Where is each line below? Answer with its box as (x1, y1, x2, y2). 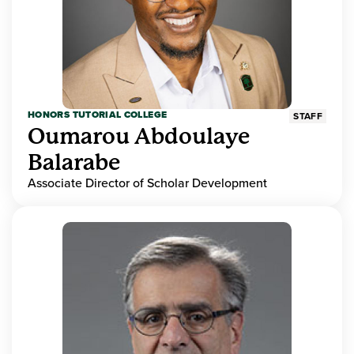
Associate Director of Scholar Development (28, 174, 267, 193)
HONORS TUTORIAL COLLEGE (28, 107, 168, 122)
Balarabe (28, 149, 120, 176)
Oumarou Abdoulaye (28, 123, 250, 150)
